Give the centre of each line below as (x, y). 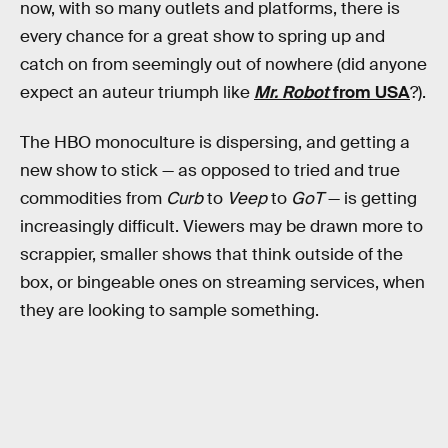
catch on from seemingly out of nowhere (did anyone (223, 65)
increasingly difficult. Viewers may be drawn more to (221, 227)
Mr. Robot (291, 93)
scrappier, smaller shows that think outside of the (211, 255)
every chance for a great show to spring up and (202, 37)
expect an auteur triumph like (137, 93)
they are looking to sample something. (169, 311)
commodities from (93, 199)
